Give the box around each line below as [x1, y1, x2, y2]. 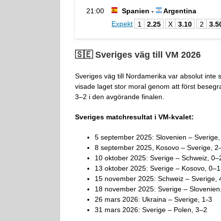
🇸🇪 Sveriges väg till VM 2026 [75, 49, 201, 60]
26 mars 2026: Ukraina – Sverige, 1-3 [95, 195, 212, 204]
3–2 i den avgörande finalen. [75, 93, 164, 101]
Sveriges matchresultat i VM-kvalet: [75, 113, 194, 121]
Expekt [111, 19, 133, 28]
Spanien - [120, 6, 156, 15]
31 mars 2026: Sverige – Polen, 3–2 [95, 206, 207, 214]
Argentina [162, 6, 196, 15]
